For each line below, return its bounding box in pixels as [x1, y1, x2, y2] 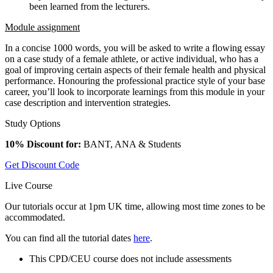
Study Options [5, 118, 60, 129]
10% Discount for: [5, 138, 81, 149]
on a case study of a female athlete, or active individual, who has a [5, 53, 258, 64]
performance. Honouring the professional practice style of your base [5, 75, 265, 86]
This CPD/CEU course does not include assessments [29, 253, 232, 264]
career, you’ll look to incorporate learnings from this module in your [5, 86, 264, 97]
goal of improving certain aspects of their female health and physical [5, 64, 266, 75]
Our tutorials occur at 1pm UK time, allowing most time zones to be [5, 200, 265, 211]
